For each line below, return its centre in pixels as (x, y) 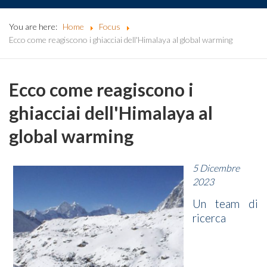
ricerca (209, 218)
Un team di (225, 204)
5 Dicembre (216, 167)
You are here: (35, 27)
